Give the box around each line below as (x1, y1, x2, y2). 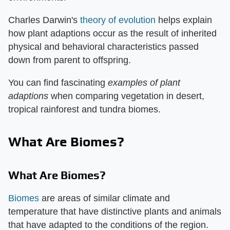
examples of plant (108, 78, 180, 88)
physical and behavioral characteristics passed (8, 42, 199, 52)
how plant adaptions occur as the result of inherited (8, 28, 217, 39)
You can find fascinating (8, 78, 108, 88)
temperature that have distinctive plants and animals (8, 206, 221, 217)
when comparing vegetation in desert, (48, 91, 204, 101)
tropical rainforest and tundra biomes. (8, 104, 161, 114)
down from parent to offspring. (8, 55, 131, 65)
